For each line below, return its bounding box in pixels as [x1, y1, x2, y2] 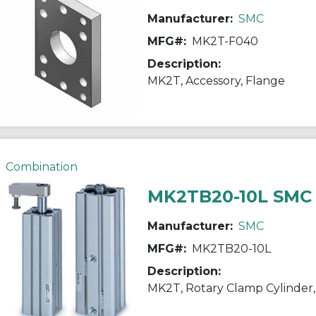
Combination [5, 159, 78, 174]
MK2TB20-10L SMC [147, 186, 312, 207]
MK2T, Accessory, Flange [147, 73, 285, 87]
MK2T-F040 [191, 34, 258, 48]
